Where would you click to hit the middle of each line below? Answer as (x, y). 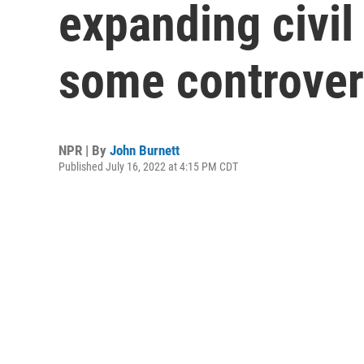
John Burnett (145, 150)
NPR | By (84, 150)
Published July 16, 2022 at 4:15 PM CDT (148, 167)
